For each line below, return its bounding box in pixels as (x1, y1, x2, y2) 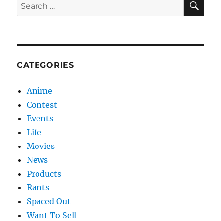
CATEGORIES (17, 60, 74, 70)
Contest (27, 99, 58, 110)
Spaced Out (27, 196, 71, 206)
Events (27, 113, 54, 123)
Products (27, 168, 62, 179)
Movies (27, 141, 55, 151)
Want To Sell (27, 210, 77, 220)
